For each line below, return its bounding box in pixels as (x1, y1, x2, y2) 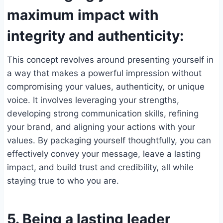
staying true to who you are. (7, 176, 119, 186)
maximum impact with (7, 6, 158, 24)
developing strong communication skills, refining (7, 109, 199, 119)
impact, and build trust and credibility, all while (7, 162, 194, 173)
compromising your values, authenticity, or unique (7, 82, 205, 92)
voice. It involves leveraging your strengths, (7, 95, 179, 106)
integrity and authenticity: (7, 27, 187, 45)
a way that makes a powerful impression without (7, 68, 202, 79)
